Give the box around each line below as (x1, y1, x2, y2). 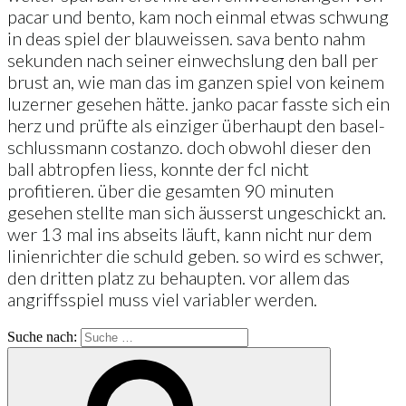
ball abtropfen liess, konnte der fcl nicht (7, 157, 309, 179)
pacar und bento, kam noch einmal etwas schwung (7, 5, 389, 27)
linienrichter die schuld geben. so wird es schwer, (7, 244, 383, 266)
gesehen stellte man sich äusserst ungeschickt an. (7, 200, 386, 223)
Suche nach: (7, 328, 81, 344)
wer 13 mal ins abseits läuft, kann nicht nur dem (7, 222, 372, 245)
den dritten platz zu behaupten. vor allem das (7, 266, 350, 288)
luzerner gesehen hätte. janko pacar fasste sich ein (7, 92, 390, 114)
